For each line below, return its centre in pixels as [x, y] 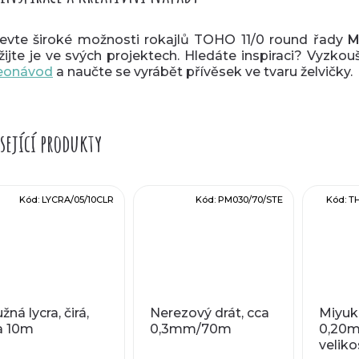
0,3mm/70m [190, 329]
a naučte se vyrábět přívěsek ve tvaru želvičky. [203, 71]
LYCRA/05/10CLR [77, 199]
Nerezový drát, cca [209, 313]
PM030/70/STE [250, 199]
